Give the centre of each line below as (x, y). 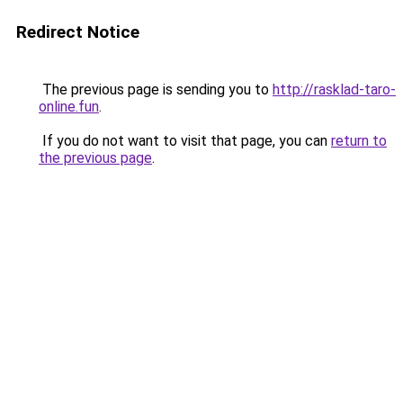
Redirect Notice (78, 32)
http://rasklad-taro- (334, 90)
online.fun (69, 107)
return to (359, 141)
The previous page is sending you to (156, 90)
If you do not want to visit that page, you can (185, 141)
